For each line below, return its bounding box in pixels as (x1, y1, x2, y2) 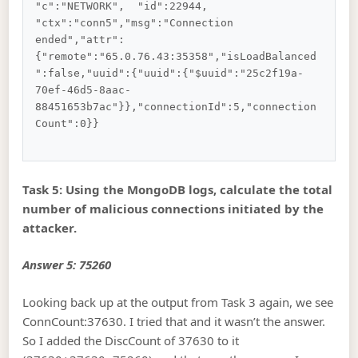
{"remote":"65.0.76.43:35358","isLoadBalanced (35, 50, 317, 63)
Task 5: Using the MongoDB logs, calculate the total (22, 181, 333, 197)
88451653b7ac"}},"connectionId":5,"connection (35, 101, 317, 113)
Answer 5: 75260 (22, 257, 112, 273)
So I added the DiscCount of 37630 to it (22, 332, 240, 348)
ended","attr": (35, 34, 125, 46)
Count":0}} (35, 117, 100, 130)
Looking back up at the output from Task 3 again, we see (22, 293, 334, 310)
